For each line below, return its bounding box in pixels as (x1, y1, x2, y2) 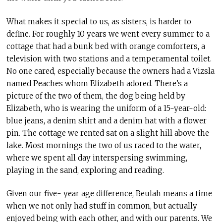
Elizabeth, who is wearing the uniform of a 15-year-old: (6, 103, 206, 113)
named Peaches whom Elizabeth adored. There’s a (6, 78, 188, 88)
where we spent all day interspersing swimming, (6, 153, 187, 163)
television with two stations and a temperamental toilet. (6, 54, 212, 63)
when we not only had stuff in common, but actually (6, 201, 197, 211)
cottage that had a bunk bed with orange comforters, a (6, 41, 205, 51)
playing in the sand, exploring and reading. (6, 165, 164, 175)
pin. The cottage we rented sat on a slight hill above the (6, 128, 209, 138)
